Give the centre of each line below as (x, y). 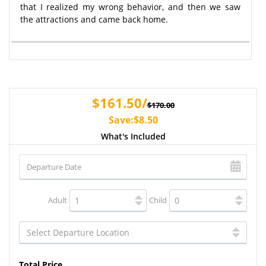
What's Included (133, 136)
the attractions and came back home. (94, 19)
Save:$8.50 (133, 120)
